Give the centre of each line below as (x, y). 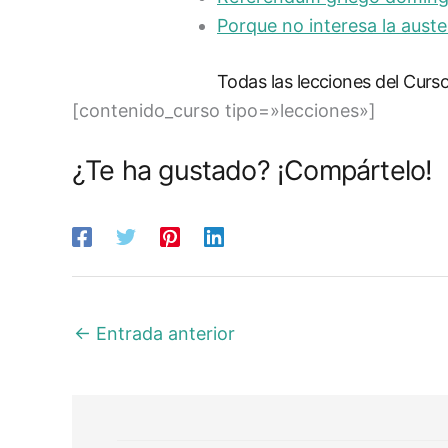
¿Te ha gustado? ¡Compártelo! (252, 170)
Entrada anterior (163, 334)
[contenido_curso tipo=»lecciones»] (224, 110)
